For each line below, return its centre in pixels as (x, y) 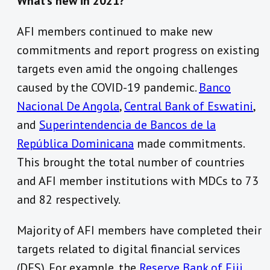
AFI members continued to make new (115, 32)
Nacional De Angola (68, 106)
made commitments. (189, 144)
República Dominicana (75, 144)
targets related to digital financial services (129, 249)
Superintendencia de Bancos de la (127, 125)
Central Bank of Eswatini (189, 106)
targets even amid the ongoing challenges (127, 69)
